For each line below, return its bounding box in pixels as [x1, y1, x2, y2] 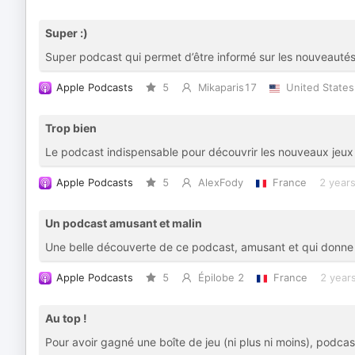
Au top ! [45, 311, 87, 325]
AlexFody [197, 177, 243, 189]
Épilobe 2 [197, 272, 244, 284]
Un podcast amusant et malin [45, 216, 202, 230]
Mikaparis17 [197, 82, 257, 94]
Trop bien [45, 121, 97, 135]
